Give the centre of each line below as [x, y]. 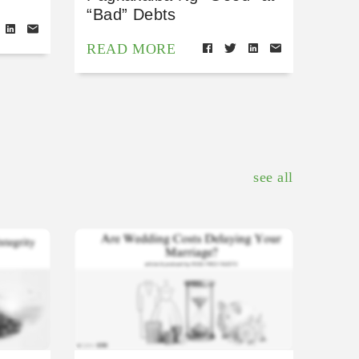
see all [273, 177]
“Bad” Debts [131, 14]
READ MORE [131, 48]
